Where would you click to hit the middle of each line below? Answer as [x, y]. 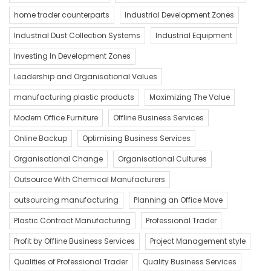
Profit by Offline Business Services [74, 241]
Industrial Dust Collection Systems [77, 35]
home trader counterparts [62, 15]
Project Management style [198, 241]
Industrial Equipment [194, 35]
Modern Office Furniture [56, 117]
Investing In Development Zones [72, 56]
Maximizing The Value [190, 97]
